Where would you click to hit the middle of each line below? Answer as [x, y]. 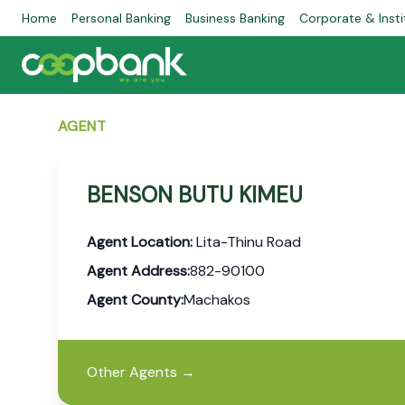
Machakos [217, 300]
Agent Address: [138, 271]
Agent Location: [140, 242]
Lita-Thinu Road [247, 242]
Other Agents [132, 372]
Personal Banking [121, 18]
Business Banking [235, 18]
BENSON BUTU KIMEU [195, 195]
